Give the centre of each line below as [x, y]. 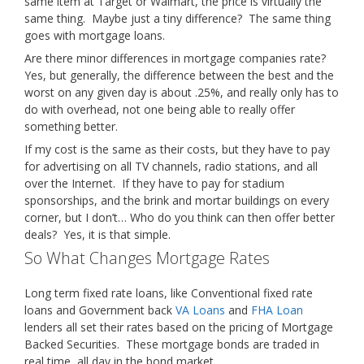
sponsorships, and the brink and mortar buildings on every [177, 200]
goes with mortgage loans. [95, 35]
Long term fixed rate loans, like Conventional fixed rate [169, 293]
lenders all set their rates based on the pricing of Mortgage [179, 327]
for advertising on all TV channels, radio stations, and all [171, 166]
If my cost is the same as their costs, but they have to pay [177, 149]
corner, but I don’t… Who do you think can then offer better [180, 217]
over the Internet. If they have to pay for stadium [154, 183]
